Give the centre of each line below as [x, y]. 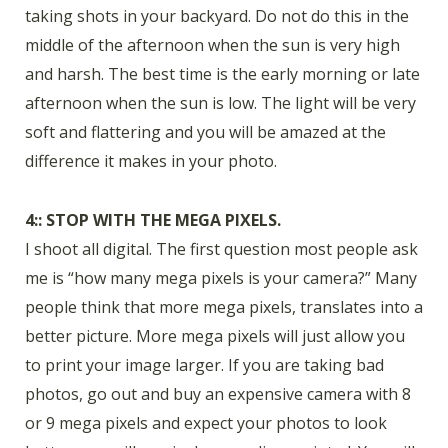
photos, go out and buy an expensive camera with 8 [218, 393]
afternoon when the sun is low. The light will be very [220, 102]
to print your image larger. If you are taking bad [204, 364]
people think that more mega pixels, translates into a [224, 306]
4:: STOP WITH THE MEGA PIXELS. [153, 219]
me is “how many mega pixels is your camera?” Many [221, 277]
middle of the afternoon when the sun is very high [212, 44]
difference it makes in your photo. [151, 160]
